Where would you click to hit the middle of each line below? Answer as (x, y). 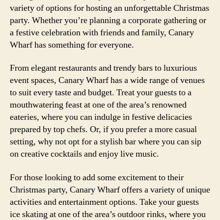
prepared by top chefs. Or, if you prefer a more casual (103, 129)
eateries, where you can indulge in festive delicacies (101, 117)
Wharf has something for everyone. (72, 45)
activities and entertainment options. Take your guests (104, 202)
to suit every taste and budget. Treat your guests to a (101, 93)
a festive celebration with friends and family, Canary (102, 32)
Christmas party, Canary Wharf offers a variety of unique (110, 190)
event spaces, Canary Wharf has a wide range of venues (107, 80)
